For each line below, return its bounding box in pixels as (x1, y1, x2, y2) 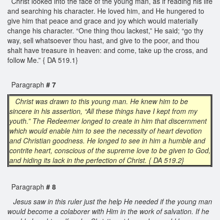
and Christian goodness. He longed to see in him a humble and (9, 135, 205, 145)
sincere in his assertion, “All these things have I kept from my (9, 106, 197, 116)
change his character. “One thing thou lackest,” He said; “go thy (7, 25, 203, 35)
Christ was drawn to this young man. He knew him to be (15, 96, 188, 106)
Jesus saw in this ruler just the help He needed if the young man (13, 196, 212, 206)
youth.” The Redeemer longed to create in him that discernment (9, 115, 207, 126)
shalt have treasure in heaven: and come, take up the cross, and (7, 45, 208, 55)
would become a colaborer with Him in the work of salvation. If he (7, 206, 209, 216)
